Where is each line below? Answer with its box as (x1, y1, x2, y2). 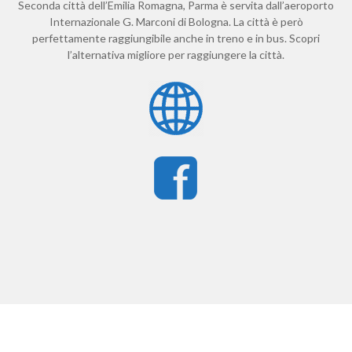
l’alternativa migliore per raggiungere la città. (68, 47, 284, 61)
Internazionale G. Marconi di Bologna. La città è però (49, 14, 303, 28)
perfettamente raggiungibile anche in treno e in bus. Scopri (32, 31, 320, 45)
